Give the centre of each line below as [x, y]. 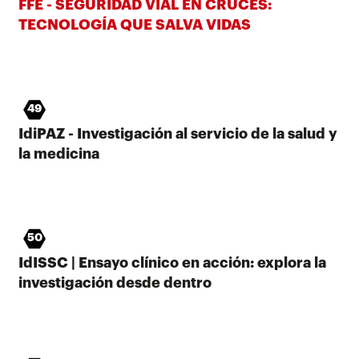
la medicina [59, 153]
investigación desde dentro [115, 282]
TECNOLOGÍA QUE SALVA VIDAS [135, 24]
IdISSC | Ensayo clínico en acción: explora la [172, 262]
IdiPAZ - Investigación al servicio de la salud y [178, 133]
